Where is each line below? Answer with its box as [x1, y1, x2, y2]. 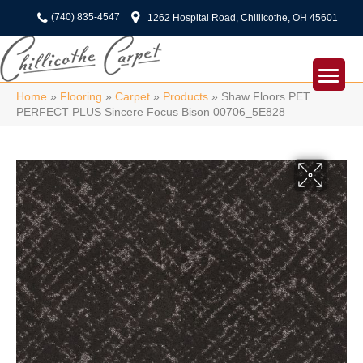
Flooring [60, 91, 102, 103]
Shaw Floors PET [221, 91, 310, 103]
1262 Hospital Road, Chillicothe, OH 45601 [147, 12, 338, 23]
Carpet [115, 91, 150, 103]
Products [163, 91, 208, 103]
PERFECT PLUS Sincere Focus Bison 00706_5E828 [16, 106, 285, 118]
